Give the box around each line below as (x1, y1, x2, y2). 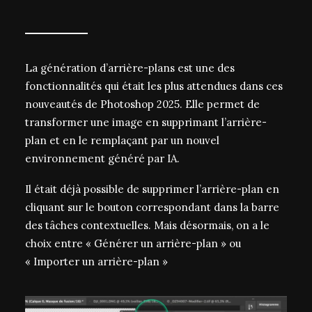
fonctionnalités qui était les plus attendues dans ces (25, 79, 283, 93)
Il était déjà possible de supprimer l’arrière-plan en (25, 182, 279, 196)
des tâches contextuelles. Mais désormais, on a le (25, 219, 270, 232)
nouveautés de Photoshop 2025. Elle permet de (25, 97, 260, 111)
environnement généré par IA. (25, 152, 180, 165)
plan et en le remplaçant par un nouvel (25, 134, 219, 147)
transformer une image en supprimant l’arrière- (25, 116, 267, 129)
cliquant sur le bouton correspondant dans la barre (25, 201, 279, 214)
